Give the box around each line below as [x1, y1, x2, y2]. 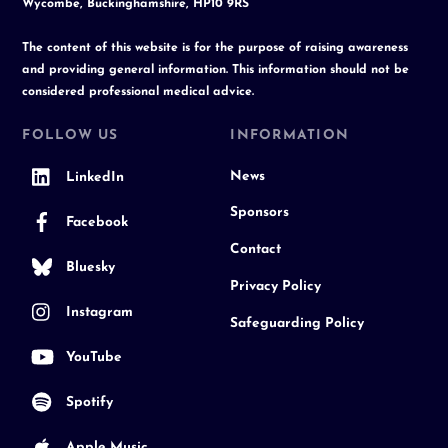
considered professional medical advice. [22, 85, 255, 98]
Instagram [62, 305, 134, 319]
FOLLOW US [22, 129, 119, 143]
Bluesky [62, 260, 116, 274]
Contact [230, 243, 282, 257]
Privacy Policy [230, 280, 322, 294]
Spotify [62, 395, 114, 409]
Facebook [62, 215, 129, 229]
